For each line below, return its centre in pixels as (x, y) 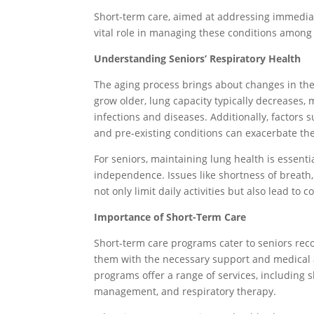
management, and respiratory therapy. (185, 291)
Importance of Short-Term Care (170, 217)
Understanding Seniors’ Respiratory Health (198, 59)
